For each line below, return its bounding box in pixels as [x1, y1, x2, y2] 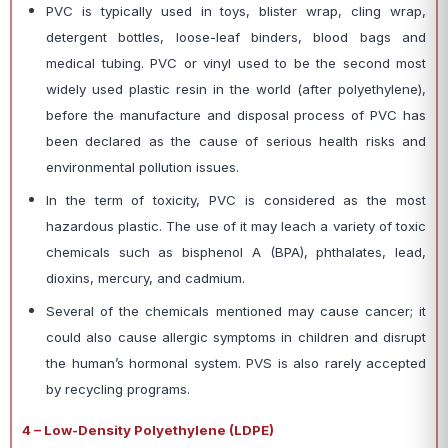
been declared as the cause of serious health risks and [46, 133, 426, 149]
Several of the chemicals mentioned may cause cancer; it [46, 303, 426, 319]
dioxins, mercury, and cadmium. [46, 270, 245, 286]
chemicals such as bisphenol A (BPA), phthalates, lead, [46, 244, 426, 260]
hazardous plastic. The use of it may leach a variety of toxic [46, 218, 426, 234]
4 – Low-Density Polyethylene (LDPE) [22, 422, 274, 438]
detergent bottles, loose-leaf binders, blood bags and [46, 29, 426, 45]
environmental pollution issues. [46, 159, 239, 175]
